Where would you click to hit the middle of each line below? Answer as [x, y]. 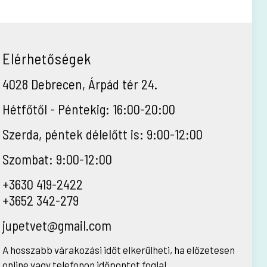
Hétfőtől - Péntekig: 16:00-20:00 [89, 109]
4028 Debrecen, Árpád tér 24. [80, 84]
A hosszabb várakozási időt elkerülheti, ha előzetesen [118, 250]
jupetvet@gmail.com [57, 225]
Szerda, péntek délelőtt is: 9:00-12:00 [102, 134]
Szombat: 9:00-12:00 [57, 159]
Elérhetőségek [47, 58]
